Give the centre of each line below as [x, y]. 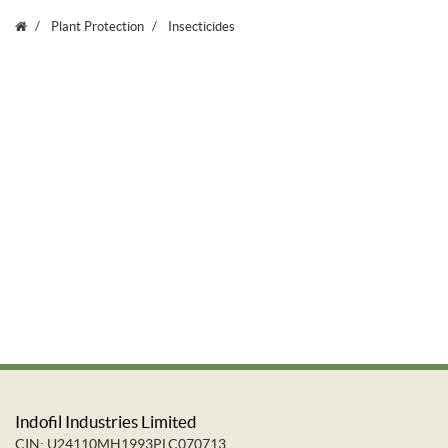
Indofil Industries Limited [106, 421]
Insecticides [200, 26]
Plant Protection [96, 26]
